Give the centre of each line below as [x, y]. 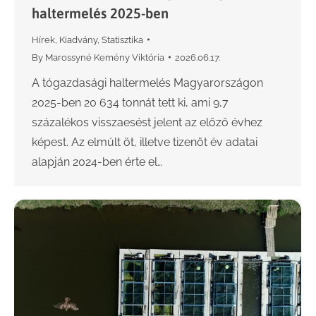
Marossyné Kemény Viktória [105, 57]
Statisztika [122, 39]
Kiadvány [78, 39]
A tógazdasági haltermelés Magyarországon [147, 83]
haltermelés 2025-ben [100, 13]
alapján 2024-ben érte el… [97, 162]
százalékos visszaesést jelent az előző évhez [147, 122]
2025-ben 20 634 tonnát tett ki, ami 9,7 [130, 102]
